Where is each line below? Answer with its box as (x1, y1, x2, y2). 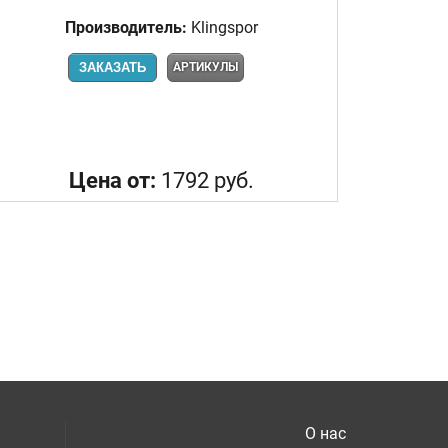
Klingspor (186, 17, 258, 37)
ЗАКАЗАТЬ (79, 59, 146, 75)
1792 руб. (155, 167, 254, 193)
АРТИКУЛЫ (173, 59, 238, 74)
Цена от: (68, 167, 156, 193)
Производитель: (64, 17, 187, 37)
